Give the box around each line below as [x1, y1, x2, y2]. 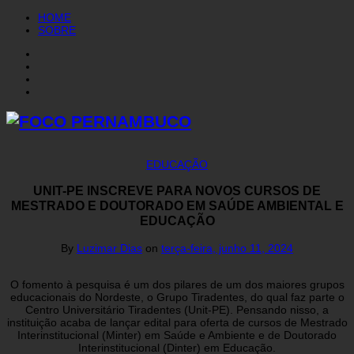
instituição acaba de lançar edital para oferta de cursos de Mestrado [6, 315, 348, 329]
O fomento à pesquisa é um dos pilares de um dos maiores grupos [9, 277, 345, 291]
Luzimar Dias [77, 241, 142, 254]
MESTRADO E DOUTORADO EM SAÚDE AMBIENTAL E [10, 198, 344, 213]
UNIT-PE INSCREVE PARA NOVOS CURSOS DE [33, 183, 321, 198]
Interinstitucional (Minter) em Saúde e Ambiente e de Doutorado [17, 328, 337, 341]
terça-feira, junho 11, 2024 [161, 241, 293, 254]
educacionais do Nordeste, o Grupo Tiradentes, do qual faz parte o [9, 290, 345, 303]
